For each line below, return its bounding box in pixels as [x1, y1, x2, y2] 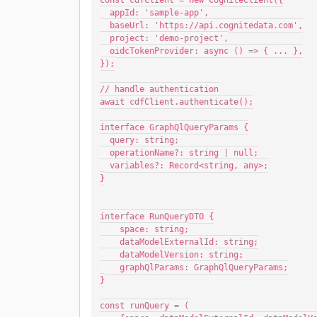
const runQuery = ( [100, 301, 189, 311]
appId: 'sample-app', [110, 8, 209, 18]
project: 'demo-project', [110, 33, 229, 43]
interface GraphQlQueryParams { [100, 122, 248, 132]
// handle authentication [100, 84, 219, 94]
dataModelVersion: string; [120, 250, 243, 260]
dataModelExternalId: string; [120, 237, 258, 247]
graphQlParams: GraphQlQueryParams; [120, 263, 288, 272]
